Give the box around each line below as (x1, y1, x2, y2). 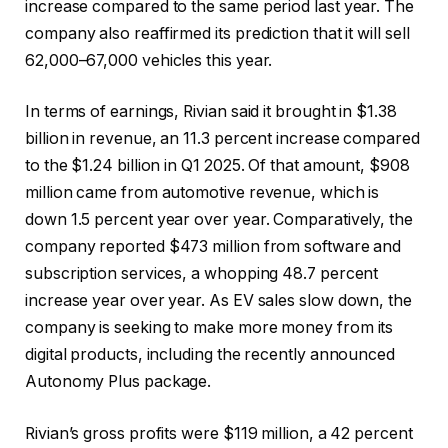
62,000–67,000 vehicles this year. (25, 50, 273, 70)
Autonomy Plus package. (25, 372, 212, 392)
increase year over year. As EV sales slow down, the (25, 291, 412, 311)
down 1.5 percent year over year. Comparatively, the (25, 210, 413, 230)
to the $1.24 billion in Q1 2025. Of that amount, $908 (25, 156, 410, 176)
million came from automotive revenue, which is (25, 183, 380, 203)
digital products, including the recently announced (25, 345, 396, 365)
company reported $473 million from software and (25, 237, 402, 257)
